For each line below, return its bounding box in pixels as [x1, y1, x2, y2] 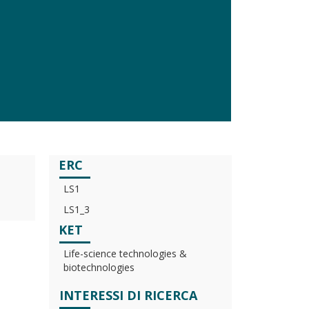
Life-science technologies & [63, 247, 187, 260]
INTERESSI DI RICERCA [59, 287, 197, 303]
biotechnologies [63, 261, 134, 274]
